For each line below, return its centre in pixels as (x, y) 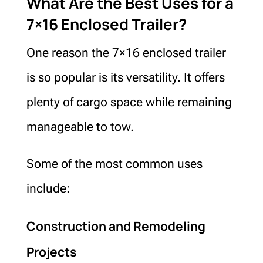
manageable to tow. (80, 127)
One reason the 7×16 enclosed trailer (126, 53)
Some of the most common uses (114, 163)
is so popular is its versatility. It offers (125, 77)
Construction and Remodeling (116, 226)
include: (48, 188)
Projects (51, 252)
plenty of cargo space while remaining (129, 102)
